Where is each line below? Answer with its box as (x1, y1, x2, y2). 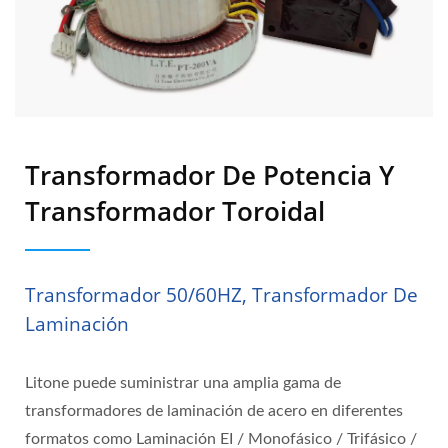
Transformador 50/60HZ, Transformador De (25, 282, 418, 309)
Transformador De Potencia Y (25, 157, 394, 194)
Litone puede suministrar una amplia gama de (25, 375, 341, 392)
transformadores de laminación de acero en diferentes (25, 403, 403, 420)
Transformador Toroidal (25, 193, 325, 230)
